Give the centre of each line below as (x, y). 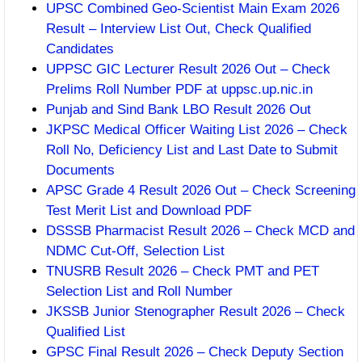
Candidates (80, 49)
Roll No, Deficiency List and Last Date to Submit (192, 150)
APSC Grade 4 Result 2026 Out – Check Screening (201, 190)
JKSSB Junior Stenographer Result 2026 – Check (196, 311)
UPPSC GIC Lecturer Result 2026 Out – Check (188, 69)
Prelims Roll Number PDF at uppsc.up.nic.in (179, 89)
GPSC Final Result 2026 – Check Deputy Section (195, 352)
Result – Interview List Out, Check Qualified (179, 29)
